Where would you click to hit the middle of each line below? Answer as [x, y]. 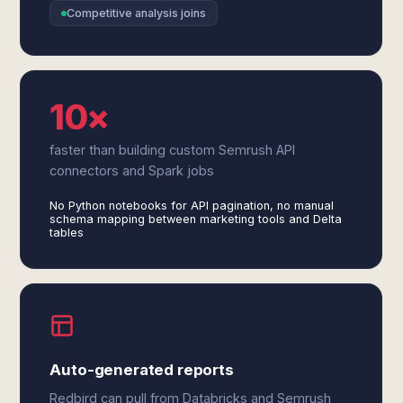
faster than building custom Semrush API [173, 150]
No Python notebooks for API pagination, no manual [192, 206]
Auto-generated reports [142, 370]
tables [67, 233]
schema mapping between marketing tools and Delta [196, 219]
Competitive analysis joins [137, 13]
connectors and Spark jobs [132, 170]
